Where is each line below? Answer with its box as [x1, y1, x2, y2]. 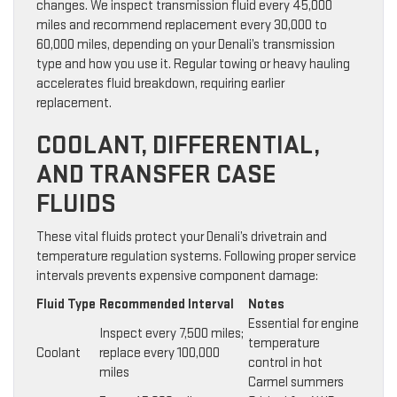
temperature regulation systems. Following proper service [36, 248, 356, 266]
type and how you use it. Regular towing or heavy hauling [36, 56, 350, 74]
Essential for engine [248, 315, 359, 333]
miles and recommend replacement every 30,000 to [36, 17, 327, 35]
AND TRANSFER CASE [36, 159, 276, 191]
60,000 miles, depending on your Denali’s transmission [36, 36, 335, 54]
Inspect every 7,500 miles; [99, 325, 244, 343]
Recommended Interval [99, 296, 234, 314]
